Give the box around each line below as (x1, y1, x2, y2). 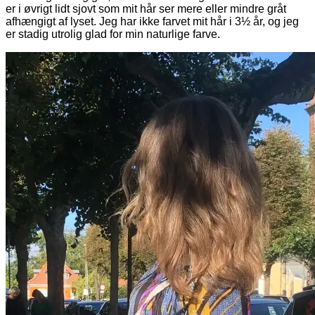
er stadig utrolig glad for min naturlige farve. (6, 27, 220, 40)
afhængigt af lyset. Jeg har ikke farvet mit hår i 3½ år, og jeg (6, 15, 299, 27)
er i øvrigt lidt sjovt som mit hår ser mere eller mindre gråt (6, 2, 286, 15)
